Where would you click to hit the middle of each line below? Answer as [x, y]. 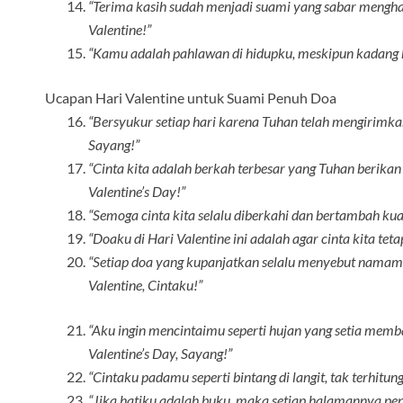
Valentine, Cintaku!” [145, 285]
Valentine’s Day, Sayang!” [160, 354]
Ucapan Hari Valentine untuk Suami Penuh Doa [191, 98]
